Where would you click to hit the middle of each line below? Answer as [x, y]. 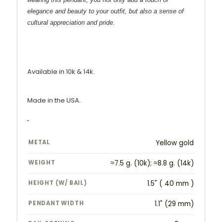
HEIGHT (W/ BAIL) [58, 183]
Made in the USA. [54, 101]
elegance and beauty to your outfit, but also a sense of [106, 11]
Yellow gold [175, 143]
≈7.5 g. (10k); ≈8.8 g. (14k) [152, 164]
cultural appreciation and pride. [71, 23]
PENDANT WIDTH [56, 203]
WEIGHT [42, 163]
